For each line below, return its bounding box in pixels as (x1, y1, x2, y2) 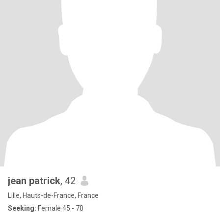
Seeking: (8, 204, 36, 212)
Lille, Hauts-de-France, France (8, 192, 99, 199)
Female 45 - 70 (36, 204, 83, 212)
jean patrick (8, 175, 60, 187)
